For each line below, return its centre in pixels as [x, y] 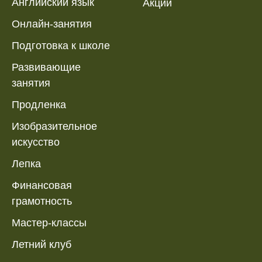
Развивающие [46, 67]
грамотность [42, 201]
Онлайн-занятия [52, 24]
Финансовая [42, 185]
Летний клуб [42, 244]
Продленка [39, 104]
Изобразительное [54, 126]
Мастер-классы [49, 223]
